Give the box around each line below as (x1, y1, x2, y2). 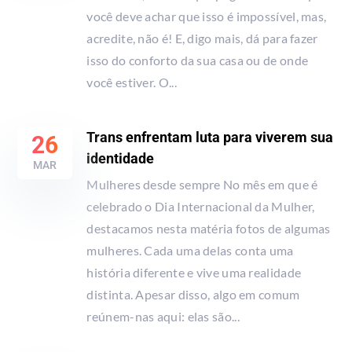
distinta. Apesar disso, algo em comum (86, 286, 300, 302)
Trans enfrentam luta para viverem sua (86, 128, 334, 145)
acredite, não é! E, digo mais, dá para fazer (86, 30, 318, 46)
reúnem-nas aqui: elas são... (86, 308, 240, 324)
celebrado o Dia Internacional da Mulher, (86, 198, 315, 214)
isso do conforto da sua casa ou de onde (86, 52, 309, 68)
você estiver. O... (86, 74, 177, 90)
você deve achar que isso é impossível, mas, (86, 8, 327, 24)
